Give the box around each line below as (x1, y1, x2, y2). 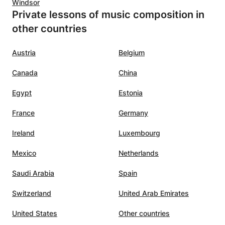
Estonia (119, 88, 143, 97)
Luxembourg (119, 128, 160, 137)
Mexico (12, 148, 36, 157)
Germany (119, 108, 148, 117)
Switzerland (12, 188, 51, 197)
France (12, 108, 35, 117)
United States (12, 208, 57, 217)
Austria (12, 48, 36, 57)
